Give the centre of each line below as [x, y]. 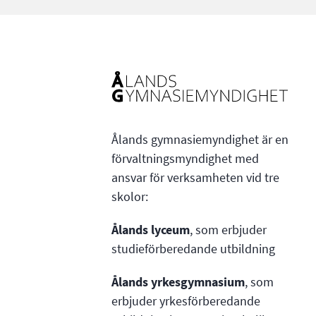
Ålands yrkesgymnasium [178, 282]
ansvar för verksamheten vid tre [195, 177]
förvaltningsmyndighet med [185, 158]
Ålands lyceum [150, 230]
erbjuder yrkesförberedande [186, 301]
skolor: [129, 196]
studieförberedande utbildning [193, 249]
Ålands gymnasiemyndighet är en [200, 139]
